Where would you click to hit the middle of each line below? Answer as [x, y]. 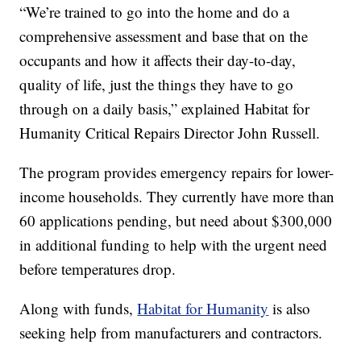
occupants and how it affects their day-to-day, [158, 60]
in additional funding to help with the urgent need [174, 245]
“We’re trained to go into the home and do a [155, 12]
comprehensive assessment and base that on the [164, 36]
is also [290, 309]
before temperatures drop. [98, 269]
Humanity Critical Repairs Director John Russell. [170, 133]
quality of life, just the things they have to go [157, 85]
